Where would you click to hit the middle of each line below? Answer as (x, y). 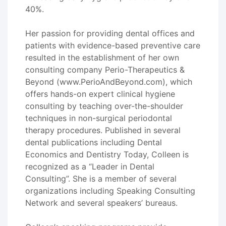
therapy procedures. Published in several (103, 130)
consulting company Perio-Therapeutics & (105, 70)
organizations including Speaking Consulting (110, 191)
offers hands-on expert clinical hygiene (100, 94)
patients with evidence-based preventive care (113, 45)
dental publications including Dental (94, 142)
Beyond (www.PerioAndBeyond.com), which (109, 82)
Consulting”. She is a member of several (101, 179)
